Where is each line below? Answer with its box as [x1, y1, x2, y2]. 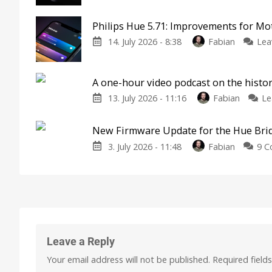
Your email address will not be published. [47, 253, 210, 265]
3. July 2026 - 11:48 [107, 140, 184, 152]
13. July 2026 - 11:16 [107, 92, 189, 104]
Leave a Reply [47, 234, 115, 248]
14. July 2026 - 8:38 [107, 36, 184, 48]
